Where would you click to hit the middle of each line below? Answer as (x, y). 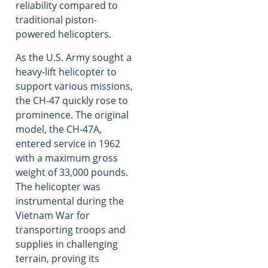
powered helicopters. (63, 34)
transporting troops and (71, 229)
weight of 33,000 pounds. (72, 172)
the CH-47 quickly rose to (72, 100)
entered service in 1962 (68, 143)
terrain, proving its (57, 258)
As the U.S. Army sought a (74, 57)
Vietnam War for (53, 215)
